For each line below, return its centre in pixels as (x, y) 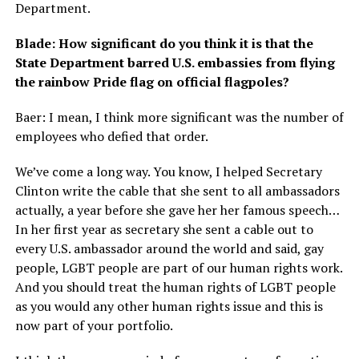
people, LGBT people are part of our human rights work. (178, 268)
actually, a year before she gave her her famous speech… (177, 210)
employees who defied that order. (111, 137)
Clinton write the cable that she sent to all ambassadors (177, 191)
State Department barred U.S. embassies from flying (175, 63)
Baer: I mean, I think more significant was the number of (179, 117)
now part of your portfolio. (95, 326)
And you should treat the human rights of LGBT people (175, 287)
